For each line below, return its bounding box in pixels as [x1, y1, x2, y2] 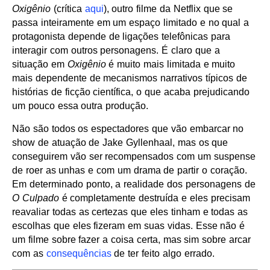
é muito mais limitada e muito [105, 59, 236, 70]
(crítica [51, 4, 85, 14]
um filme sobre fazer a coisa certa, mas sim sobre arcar [12, 234, 251, 245]
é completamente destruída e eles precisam [58, 193, 250, 204]
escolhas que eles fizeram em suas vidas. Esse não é [12, 221, 245, 231]
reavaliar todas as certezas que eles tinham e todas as [12, 207, 248, 218]
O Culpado [12, 193, 59, 204]
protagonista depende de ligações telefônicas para [12, 31, 230, 42]
